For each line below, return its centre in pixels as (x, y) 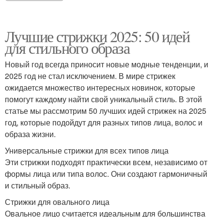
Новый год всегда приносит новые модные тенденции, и (107, 64)
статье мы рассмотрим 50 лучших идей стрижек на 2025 (106, 111)
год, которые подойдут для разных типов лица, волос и (104, 123)
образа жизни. (30, 134)
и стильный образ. (38, 186)
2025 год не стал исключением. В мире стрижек (90, 76)
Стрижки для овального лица (57, 202)
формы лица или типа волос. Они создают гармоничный (106, 174)
